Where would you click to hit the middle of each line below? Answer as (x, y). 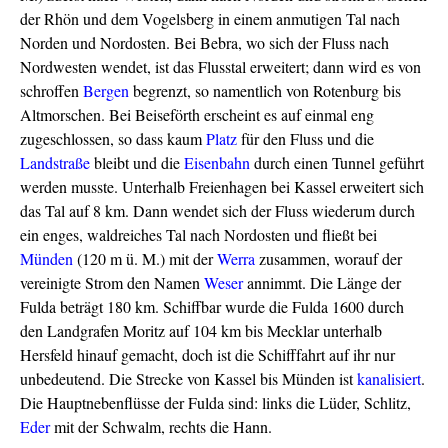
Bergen (106, 90)
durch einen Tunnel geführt (337, 162)
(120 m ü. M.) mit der (145, 258)
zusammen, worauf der (328, 258)
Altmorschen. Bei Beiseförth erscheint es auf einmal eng (197, 114)
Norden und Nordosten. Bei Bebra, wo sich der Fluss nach (204, 42)
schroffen (51, 90)
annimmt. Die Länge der (322, 282)
